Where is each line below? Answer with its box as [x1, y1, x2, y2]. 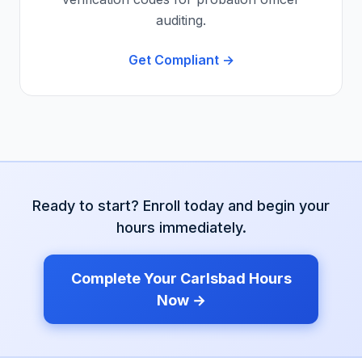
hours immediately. [116, 219, 246, 236]
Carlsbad [179, 270, 246, 287]
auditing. [156, 12, 206, 28]
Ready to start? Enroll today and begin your [32, 197, 330, 214]
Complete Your [70, 270, 180, 287]
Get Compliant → [128, 52, 234, 68]
